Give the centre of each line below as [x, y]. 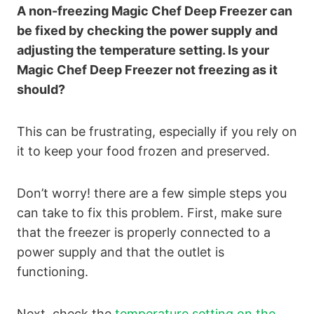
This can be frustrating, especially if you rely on [157, 132]
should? [41, 90]
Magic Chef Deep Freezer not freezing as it [147, 70]
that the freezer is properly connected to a [144, 233]
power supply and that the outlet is [121, 252]
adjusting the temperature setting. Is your [143, 50]
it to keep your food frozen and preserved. [143, 151]
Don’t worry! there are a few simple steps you [152, 193]
